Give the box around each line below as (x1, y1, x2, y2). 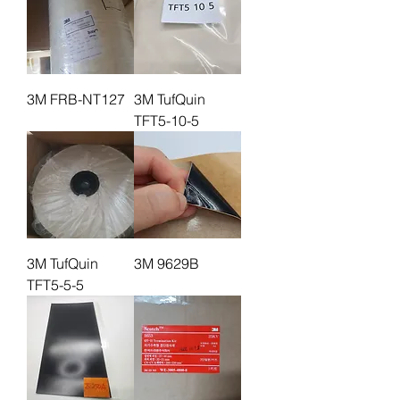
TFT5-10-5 (134, 112, 199, 129)
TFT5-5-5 (27, 276, 84, 294)
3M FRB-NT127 (27, 90, 125, 108)
